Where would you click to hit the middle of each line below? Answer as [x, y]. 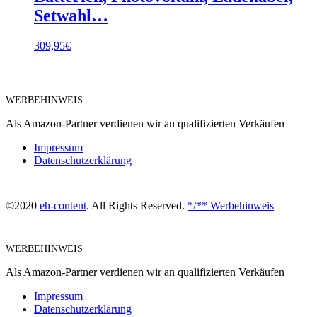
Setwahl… [71, 15]
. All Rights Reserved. [137, 205]
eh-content [63, 205]
